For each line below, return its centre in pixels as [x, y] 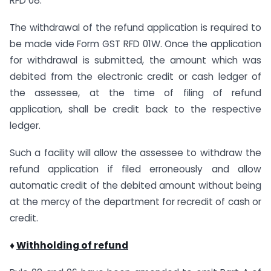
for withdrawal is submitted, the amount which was [135, 60]
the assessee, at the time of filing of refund [135, 93]
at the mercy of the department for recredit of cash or [135, 201]
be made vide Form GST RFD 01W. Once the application [135, 44]
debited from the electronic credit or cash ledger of [135, 77]
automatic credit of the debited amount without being [135, 185]
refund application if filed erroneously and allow [135, 169]
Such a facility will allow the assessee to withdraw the [135, 152]
